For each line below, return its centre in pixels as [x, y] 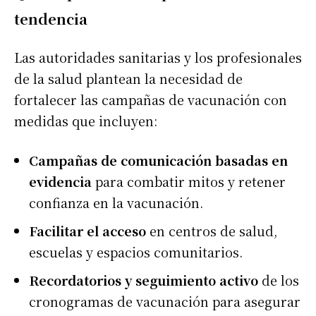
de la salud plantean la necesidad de [128, 78]
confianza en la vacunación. [116, 202]
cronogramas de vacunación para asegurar [165, 301]
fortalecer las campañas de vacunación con [151, 99]
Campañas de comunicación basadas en [158, 160]
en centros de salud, [212, 230]
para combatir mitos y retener [189, 181]
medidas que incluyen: [86, 120]
